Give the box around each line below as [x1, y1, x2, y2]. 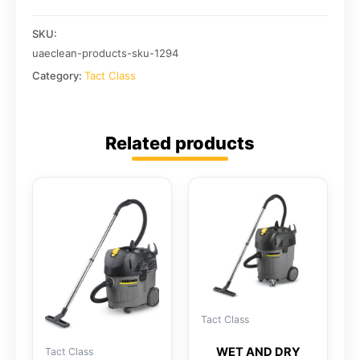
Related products [105, 133, 255, 154]
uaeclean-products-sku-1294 [32, 47, 178, 60]
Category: [32, 69, 84, 83]
